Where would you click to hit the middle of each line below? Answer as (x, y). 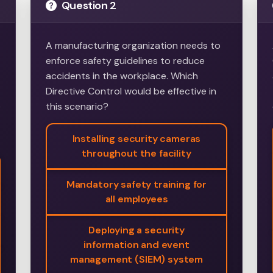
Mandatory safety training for (136, 185)
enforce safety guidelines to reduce (126, 61)
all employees (136, 199)
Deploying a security (136, 230)
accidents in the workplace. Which (122, 76)
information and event (136, 245)
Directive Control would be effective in (131, 91)
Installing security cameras (136, 139)
